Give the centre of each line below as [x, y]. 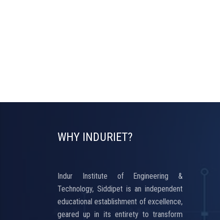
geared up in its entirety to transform [120, 214]
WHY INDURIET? [95, 137]
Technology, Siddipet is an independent [120, 189]
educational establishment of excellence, [120, 202]
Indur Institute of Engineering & [120, 176]
